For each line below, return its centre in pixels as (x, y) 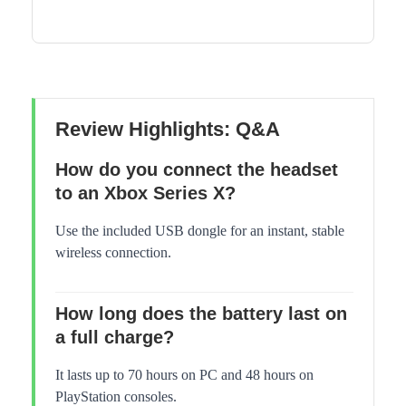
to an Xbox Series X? (145, 193)
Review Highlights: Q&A (168, 130)
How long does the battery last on (201, 314)
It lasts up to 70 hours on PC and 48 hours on (184, 375)
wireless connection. (113, 253)
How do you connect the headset (197, 170)
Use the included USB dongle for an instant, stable (200, 231)
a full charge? (115, 338)
